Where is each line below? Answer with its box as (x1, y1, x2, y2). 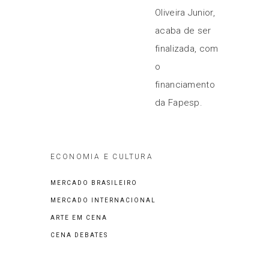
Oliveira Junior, (155, 7, 215, 18)
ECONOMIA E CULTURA (50, 153, 154, 161)
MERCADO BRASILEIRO (50, 180, 138, 186)
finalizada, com (155, 43, 219, 54)
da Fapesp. (155, 97, 203, 108)
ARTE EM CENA (50, 214, 107, 221)
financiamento (155, 79, 215, 90)
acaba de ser (155, 25, 211, 36)
